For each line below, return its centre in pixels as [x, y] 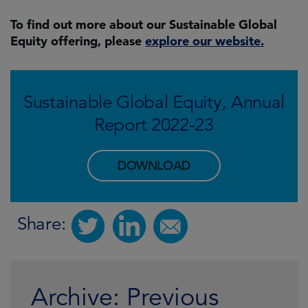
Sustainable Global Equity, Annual [154, 102]
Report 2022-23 [154, 125]
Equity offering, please [78, 41]
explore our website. [205, 41]
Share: [42, 224]
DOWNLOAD [154, 165]
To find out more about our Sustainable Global [144, 24]
